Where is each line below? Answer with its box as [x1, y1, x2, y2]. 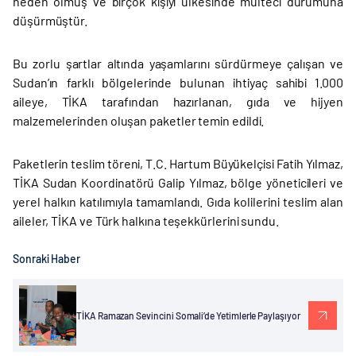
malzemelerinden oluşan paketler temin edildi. [13, 113, 265, 129]
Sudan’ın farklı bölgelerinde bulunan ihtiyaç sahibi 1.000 [13, 75, 343, 91]
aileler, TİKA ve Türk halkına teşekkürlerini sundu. [13, 213, 279, 229]
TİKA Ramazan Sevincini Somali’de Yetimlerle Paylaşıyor [76, 310, 300, 322]
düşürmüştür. [13, 13, 88, 29]
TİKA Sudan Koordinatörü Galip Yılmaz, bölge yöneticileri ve [13, 175, 343, 191]
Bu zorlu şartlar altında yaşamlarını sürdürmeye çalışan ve [13, 56, 343, 72]
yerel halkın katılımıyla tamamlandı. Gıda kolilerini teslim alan [13, 194, 343, 210]
